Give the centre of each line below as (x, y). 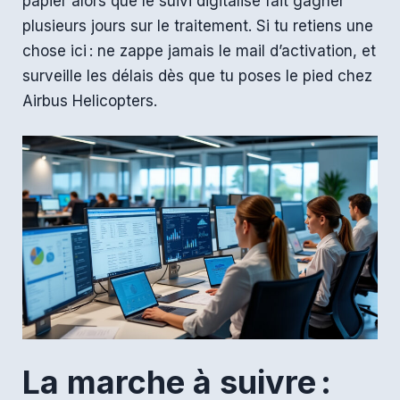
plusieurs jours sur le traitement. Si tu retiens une (198, 25)
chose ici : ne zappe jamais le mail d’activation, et (199, 50)
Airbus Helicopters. (90, 100)
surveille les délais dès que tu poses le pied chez (197, 75)
